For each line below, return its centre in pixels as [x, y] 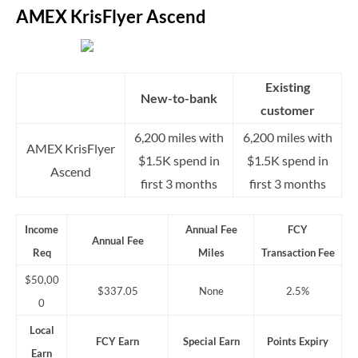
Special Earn [211, 342]
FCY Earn [117, 342]
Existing [287, 87]
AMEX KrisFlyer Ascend [111, 17]
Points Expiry [298, 342]
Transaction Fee [298, 253]
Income [42, 230]
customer [287, 110]
